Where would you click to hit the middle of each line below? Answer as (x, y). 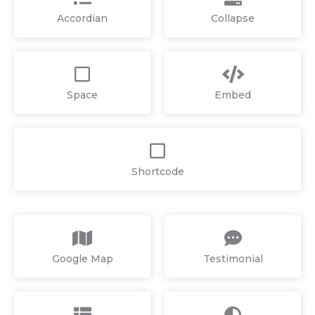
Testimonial (233, 258)
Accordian (82, 18)
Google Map (82, 258)
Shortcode (157, 171)
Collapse (233, 18)
